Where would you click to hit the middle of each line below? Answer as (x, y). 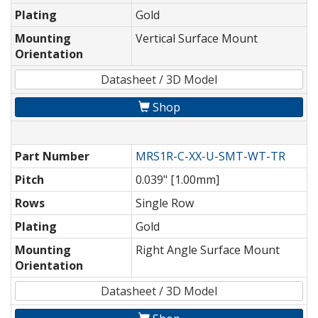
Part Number (52, 157)
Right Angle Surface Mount (208, 250)
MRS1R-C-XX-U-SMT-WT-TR (210, 157)
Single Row (165, 203)
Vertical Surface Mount (197, 39)
